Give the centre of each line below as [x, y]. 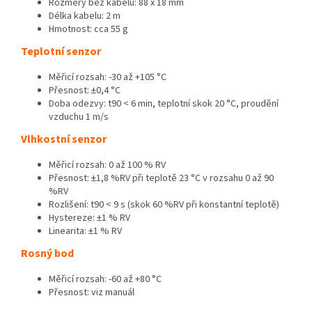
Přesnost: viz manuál [92, 292]
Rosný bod [47, 253]
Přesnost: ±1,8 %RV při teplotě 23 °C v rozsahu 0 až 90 [161, 178]
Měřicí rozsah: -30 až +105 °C [108, 77]
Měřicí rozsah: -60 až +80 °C [105, 279]
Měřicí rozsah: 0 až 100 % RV [107, 165]
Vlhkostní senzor [64, 139]
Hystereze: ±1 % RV [89, 218]
